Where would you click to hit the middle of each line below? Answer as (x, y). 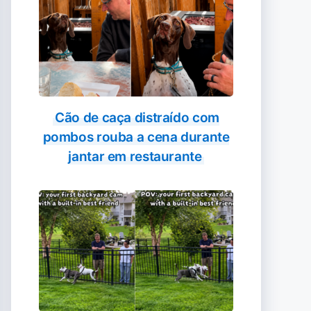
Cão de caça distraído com (137, 118)
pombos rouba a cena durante (136, 137)
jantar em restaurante (135, 157)
